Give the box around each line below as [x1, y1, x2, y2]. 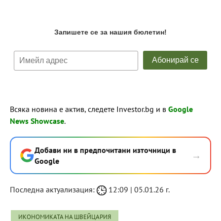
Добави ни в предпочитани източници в [35, 145, 176, 155]
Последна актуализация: [10, 184, 97, 195]
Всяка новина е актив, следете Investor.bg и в [10, 104, 168, 114]
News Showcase [10, 116, 64, 126]
